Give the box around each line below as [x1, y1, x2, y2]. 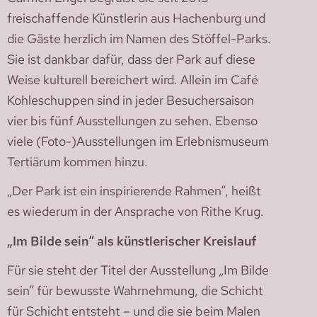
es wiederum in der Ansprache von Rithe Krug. [7, 202, 264, 221]
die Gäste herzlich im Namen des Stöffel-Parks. [7, 29, 271, 47]
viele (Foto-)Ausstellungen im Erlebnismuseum [7, 132, 269, 150]
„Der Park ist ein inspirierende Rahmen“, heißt [7, 182, 261, 200]
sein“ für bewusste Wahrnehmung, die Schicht [7, 282, 263, 300]
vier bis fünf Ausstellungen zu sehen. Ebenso [7, 111, 258, 129]
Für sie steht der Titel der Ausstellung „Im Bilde [7, 261, 269, 279]
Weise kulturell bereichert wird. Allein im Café [7, 70, 258, 88]
